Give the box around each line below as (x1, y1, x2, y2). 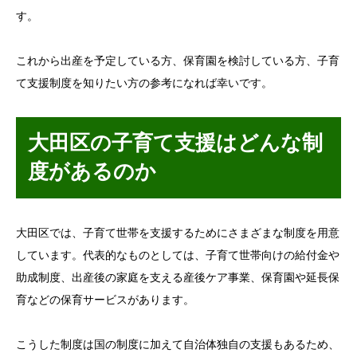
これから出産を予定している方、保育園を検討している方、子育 (16, 55, 339, 68)
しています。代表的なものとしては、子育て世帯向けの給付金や (16, 249, 339, 262)
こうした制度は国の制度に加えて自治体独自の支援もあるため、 (16, 339, 339, 351)
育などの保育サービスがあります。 (16, 294, 194, 307)
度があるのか (28, 160, 156, 184)
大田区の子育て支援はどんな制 (28, 131, 323, 155)
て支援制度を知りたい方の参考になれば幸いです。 (16, 77, 273, 90)
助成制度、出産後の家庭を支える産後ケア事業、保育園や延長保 (16, 272, 339, 284)
